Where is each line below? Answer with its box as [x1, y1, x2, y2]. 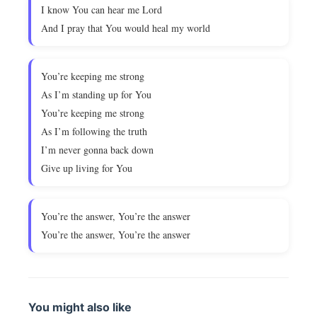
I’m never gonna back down [41, 143, 154, 156]
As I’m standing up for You [41, 88, 151, 101]
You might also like [28, 300, 132, 314]
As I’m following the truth [41, 125, 147, 138]
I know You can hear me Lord [41, 3, 162, 16]
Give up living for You [41, 161, 132, 175]
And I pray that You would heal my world [41, 21, 210, 35]
